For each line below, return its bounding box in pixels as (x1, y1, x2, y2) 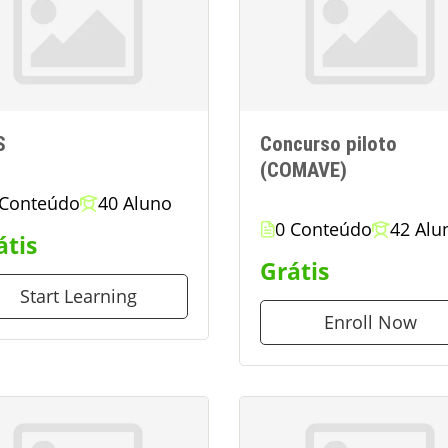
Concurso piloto (260, 132, 397, 156)
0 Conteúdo (275, 216, 372, 241)
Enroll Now (323, 309, 417, 334)
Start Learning (19, 283, 137, 308)
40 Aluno (98, 190, 172, 215)
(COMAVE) (260, 158, 347, 182)
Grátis (260, 255, 329, 287)
